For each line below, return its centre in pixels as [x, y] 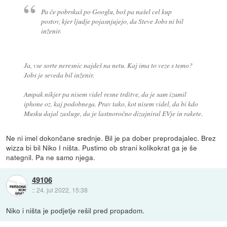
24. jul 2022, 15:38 [62, 190]
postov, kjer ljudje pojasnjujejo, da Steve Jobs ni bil [112, 21]
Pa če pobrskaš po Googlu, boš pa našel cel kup [107, 11]
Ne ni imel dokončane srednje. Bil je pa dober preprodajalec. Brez [111, 138]
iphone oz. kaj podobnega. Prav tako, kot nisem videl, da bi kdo [111, 104]
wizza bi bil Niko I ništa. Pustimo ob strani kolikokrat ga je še [102, 147]
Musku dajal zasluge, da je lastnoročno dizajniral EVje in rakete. [113, 113]
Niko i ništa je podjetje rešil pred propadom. [75, 210]
